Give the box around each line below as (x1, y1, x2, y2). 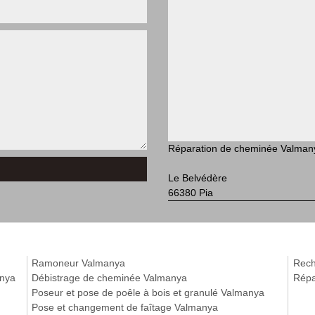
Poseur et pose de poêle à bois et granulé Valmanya (32, 287, 265, 298)
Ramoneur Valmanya (32, 257, 126, 269)
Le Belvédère (168, 172, 227, 184)
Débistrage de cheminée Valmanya (32, 272, 188, 283)
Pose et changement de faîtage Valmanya (32, 302, 219, 313)
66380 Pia (168, 187, 213, 198)
